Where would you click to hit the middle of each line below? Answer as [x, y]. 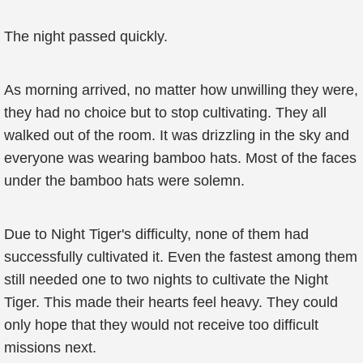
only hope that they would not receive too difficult [161, 325]
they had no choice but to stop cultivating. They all [165, 113]
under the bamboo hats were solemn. [124, 181]
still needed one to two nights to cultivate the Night [166, 280]
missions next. [50, 348]
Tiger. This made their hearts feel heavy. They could [171, 302]
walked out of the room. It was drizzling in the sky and [177, 135]
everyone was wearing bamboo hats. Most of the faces [180, 158]
